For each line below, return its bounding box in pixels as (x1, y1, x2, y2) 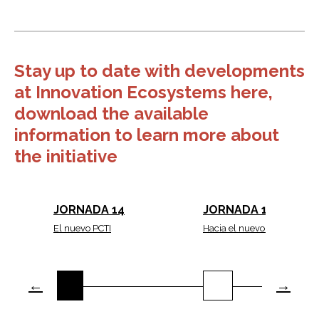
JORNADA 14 (53, 202, 125, 216)
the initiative (14, 145, 117, 167)
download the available (14, 103, 209, 124)
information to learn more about (14, 124, 279, 145)
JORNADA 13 (203, 202, 273, 216)
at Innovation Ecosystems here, (14, 81, 273, 103)
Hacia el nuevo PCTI (203, 222, 286, 234)
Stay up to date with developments (14, 60, 305, 81)
